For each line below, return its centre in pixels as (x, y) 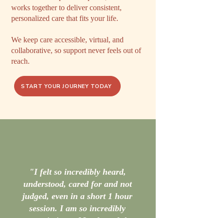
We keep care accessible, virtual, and (67, 40)
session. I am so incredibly (77, 208)
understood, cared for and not (77, 184)
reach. (20, 61)
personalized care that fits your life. (65, 18)
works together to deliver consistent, (66, 8)
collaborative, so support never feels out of (76, 50)
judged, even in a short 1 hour (77, 196)
